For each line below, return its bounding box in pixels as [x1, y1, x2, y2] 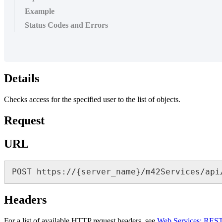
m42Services [146, 167, 201, 177]
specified [73, 95, 101, 104]
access [29, 95, 49, 104]
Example [25, 7, 55, 16]
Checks [4, 95, 27, 104]
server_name [81, 167, 136, 177]
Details [4, 71, 39, 85]
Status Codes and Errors [25, 21, 108, 30]
